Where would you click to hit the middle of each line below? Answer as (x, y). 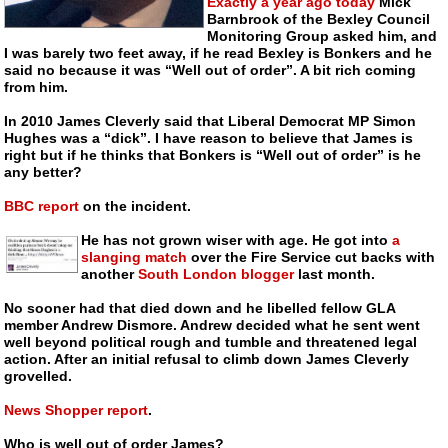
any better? (43, 172)
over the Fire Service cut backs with (311, 257)
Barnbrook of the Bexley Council (319, 19)
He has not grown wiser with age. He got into (237, 240)
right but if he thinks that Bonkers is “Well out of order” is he (213, 155)
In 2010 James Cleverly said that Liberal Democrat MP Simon (210, 121)
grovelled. (38, 376)
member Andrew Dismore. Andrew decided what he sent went (212, 325)
